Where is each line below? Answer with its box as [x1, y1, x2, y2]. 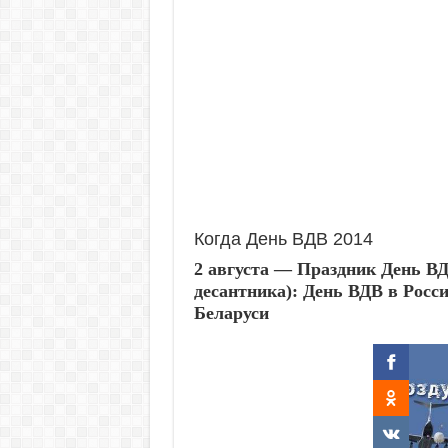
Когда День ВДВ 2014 [193, 229, 373, 249]
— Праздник [268, 259, 381, 279]
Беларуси [193, 303, 269, 323]
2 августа [193, 259, 269, 279]
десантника [193, 281, 286, 301]
